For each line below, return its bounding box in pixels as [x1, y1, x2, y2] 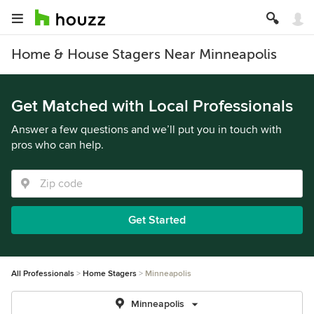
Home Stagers [83, 268, 137, 279]
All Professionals [11, 268, 74, 279]
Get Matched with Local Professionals [11, 96, 293, 116]
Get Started [128, 213, 186, 227]
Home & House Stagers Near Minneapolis [11, 46, 277, 62]
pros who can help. [11, 138, 104, 152]
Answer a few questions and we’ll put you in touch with [11, 123, 282, 137]
